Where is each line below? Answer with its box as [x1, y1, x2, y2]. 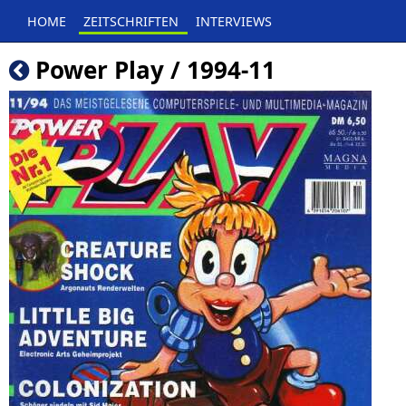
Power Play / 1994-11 [35, 53, 275, 86]
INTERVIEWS [196, 13, 272, 30]
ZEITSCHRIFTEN [83, 13, 179, 30]
